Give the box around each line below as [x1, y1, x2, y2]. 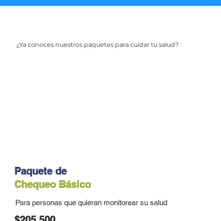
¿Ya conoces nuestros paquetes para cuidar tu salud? [16, 41, 179, 49]
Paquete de [14, 165, 67, 177]
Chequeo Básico [14, 178, 91, 190]
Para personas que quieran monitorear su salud [15, 198, 167, 207]
